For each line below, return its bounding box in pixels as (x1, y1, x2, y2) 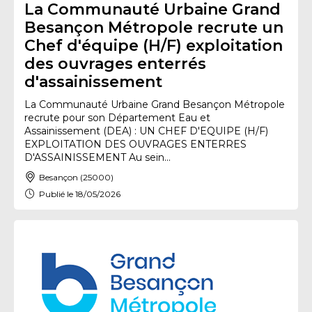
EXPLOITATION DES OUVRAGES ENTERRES (24, 138, 247, 150)
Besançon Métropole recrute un (24, 18, 283, 37)
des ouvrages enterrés (24, 54, 206, 73)
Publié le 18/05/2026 (39, 188, 120, 199)
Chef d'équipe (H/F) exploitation (24, 36, 283, 55)
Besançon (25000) (39, 171, 114, 182)
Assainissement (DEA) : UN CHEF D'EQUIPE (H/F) (24, 125, 268, 137)
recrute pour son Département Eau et (24, 111, 210, 124)
